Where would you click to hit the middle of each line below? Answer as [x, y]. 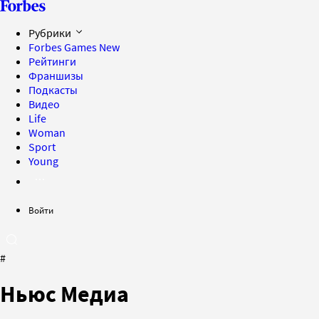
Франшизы [56, 75]
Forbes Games [64, 47]
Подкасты [53, 90]
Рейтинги [52, 61]
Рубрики [51, 33]
